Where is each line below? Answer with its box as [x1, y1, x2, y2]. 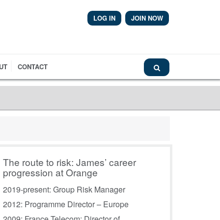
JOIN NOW [131, 13, 163, 23]
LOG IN [93, 13, 115, 23]
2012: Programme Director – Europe [3, 198, 129, 210]
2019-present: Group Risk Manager [3, 184, 125, 195]
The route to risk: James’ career [3, 155, 136, 168]
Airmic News [108, 35, 170, 47]
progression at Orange [3, 165, 98, 179]
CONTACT [18, 61, 48, 71]
